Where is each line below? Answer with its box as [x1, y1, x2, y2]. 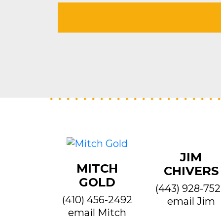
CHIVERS [163, 163, 219, 178]
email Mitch [68, 207, 126, 219]
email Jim [167, 195, 215, 207]
